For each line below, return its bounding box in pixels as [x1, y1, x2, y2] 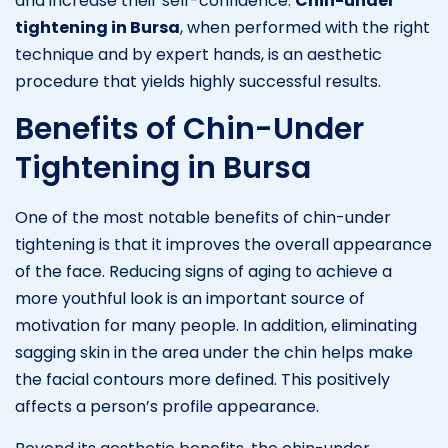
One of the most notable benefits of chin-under [15, 205, 391, 229]
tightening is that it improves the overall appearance [15, 232, 432, 256]
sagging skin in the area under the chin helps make [15, 340, 413, 364]
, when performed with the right [180, 15, 430, 39]
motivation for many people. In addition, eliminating [15, 313, 417, 337]
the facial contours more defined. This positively [15, 367, 390, 391]
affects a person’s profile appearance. [15, 394, 319, 418]
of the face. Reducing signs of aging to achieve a [15, 259, 392, 283]
